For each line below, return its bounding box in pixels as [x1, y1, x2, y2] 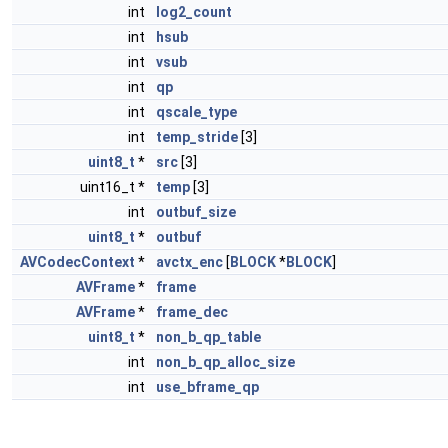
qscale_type [156, 104, 237, 120]
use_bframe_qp [156, 379, 259, 395]
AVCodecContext [20, 254, 135, 270]
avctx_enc [156, 254, 223, 270]
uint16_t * [80, 179, 148, 195]
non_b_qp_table [156, 329, 261, 345]
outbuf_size [156, 204, 236, 220]
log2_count [156, 4, 232, 20]
